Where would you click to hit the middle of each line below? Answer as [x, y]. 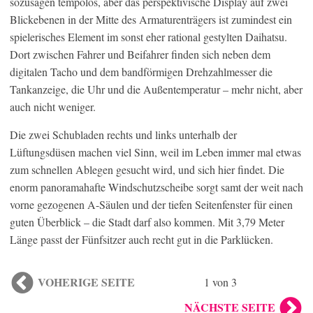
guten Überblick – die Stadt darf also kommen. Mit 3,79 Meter [147, 221]
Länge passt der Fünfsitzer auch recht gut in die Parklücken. [141, 239]
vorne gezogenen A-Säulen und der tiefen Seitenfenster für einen [151, 204]
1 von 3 [220, 282]
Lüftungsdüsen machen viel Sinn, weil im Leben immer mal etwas [155, 152]
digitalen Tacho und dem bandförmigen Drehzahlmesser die [141, 71]
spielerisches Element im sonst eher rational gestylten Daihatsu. [148, 36]
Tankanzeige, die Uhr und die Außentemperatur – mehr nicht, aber [156, 89]
